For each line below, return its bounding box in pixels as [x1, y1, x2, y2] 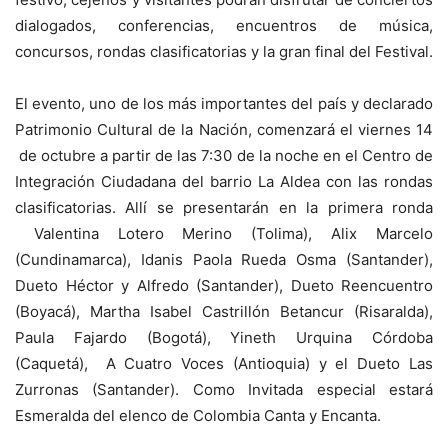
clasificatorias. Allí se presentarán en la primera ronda [15, 198, 433, 218]
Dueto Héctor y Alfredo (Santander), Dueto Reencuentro [15, 276, 433, 296]
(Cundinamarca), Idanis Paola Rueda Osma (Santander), [15, 250, 433, 270]
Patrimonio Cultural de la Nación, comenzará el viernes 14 [15, 120, 433, 140]
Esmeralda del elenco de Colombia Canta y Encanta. [15, 406, 381, 426]
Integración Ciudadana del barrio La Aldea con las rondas [15, 172, 433, 192]
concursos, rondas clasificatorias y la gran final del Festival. [15, 42, 433, 62]
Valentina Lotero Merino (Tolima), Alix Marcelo [15, 224, 433, 244]
